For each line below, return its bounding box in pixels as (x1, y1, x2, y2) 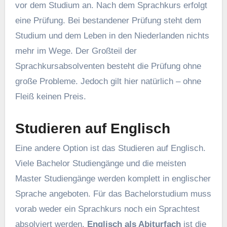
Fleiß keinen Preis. (15, 91, 86, 101)
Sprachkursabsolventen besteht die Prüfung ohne (15, 61, 201, 71)
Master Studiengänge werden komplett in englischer (15, 173, 211, 183)
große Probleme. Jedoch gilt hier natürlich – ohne (15, 76, 201, 86)
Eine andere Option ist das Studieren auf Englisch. (15, 143, 206, 153)
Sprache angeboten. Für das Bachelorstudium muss (15, 188, 211, 199)
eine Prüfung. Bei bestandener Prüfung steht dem (15, 15, 201, 25)
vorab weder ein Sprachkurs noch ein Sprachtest (15, 204, 200, 214)
